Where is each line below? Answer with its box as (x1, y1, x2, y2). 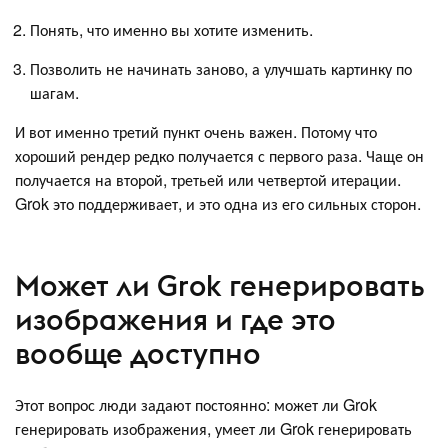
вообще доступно (15, 334, 261, 372)
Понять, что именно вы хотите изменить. (30, 18, 313, 42)
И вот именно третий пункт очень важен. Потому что (15, 120, 377, 144)
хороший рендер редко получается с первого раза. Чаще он (15, 144, 424, 168)
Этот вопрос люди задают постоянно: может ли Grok (15, 393, 377, 417)
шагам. (30, 81, 83, 105)
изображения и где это (15, 300, 336, 338)
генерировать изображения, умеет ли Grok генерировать (15, 417, 412, 441)
